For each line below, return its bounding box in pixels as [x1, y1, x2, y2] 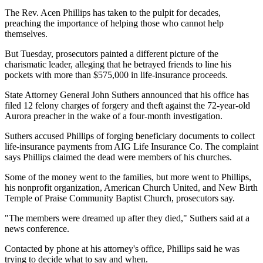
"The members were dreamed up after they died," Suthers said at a [5, 213, 249, 223]
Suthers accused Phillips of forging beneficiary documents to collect [5, 130, 255, 141]
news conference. [5, 223, 69, 234]
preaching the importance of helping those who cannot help [5, 18, 224, 28]
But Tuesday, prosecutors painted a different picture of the [5, 48, 218, 59]
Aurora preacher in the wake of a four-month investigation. [5, 110, 222, 121]
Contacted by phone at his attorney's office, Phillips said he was [5, 243, 240, 254]
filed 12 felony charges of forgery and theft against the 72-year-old [5, 100, 250, 110]
